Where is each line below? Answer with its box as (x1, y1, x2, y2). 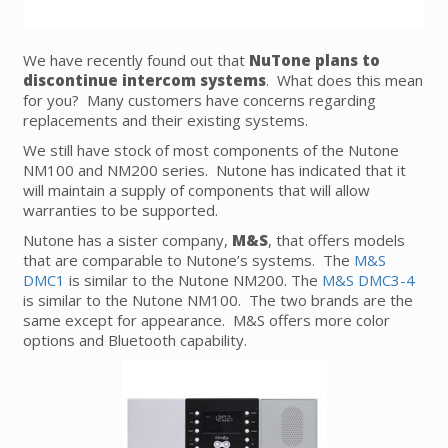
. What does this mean (266, 70, 423, 91)
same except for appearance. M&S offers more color (23, 310, 390, 331)
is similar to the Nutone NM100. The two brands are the (23, 290, 413, 311)
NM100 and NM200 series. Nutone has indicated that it (23, 160, 406, 181)
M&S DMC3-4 (322, 270, 415, 291)
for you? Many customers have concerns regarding (23, 90, 376, 111)
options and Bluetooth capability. (23, 330, 247, 351)
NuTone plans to (249, 50, 380, 71)
